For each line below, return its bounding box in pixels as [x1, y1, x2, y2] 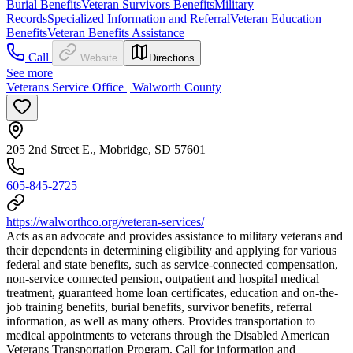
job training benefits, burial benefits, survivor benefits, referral [6, 299, 312, 314]
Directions [149, 51, 195, 64]
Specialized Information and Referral [47, 11, 230, 25]
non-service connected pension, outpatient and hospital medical [6, 271, 319, 285]
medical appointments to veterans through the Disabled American [6, 328, 329, 342]
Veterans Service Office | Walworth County [6, 80, 221, 94]
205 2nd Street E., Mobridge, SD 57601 [6, 142, 206, 156]
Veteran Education [230, 11, 321, 25]
